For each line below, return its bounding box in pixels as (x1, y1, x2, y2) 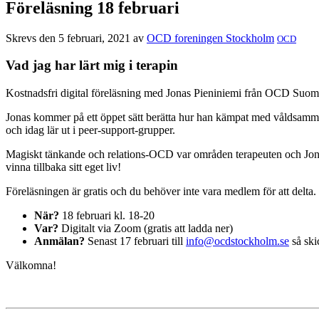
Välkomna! (6, 259, 56, 272)
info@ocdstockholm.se (186, 235, 289, 248)
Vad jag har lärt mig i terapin (6, 58, 178, 73)
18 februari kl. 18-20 (59, 209, 155, 222)
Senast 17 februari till (85, 235, 186, 248)
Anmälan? (34, 235, 85, 248)
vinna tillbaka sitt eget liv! (6, 161, 121, 174)
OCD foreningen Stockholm (147, 31, 274, 44)
